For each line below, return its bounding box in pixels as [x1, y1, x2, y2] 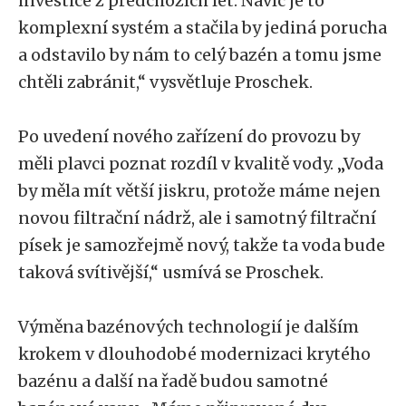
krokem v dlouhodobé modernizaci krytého [18, 343, 371, 364]
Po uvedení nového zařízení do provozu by [18, 126, 360, 147]
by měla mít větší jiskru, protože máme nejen [18, 180, 381, 201]
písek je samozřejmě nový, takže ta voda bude [18, 235, 385, 256]
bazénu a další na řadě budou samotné [18, 371, 328, 391]
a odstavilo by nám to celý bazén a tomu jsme [18, 44, 382, 65]
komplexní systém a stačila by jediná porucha [18, 17, 387, 38]
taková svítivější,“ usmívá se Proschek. [18, 262, 324, 283]
